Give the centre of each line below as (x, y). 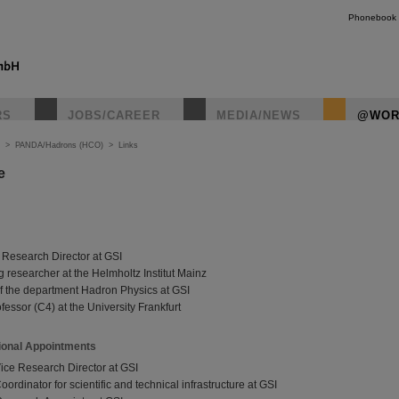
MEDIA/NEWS (259, 115)
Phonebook (372, 17)
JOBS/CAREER (114, 115)
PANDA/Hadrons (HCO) (59, 145)
